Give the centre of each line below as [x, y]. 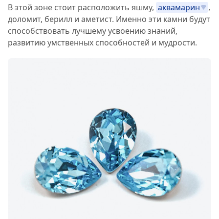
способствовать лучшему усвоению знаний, [93, 31]
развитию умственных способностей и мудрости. [102, 43]
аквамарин [179, 8]
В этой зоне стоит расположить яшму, [82, 8]
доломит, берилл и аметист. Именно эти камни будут [109, 19]
